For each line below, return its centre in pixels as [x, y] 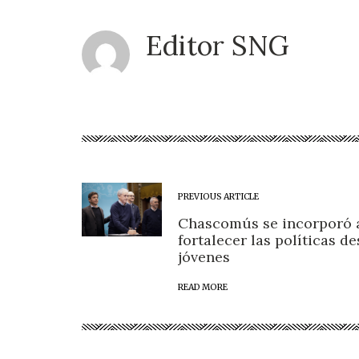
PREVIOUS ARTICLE [218, 197]
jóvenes [204, 257]
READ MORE [203, 288]
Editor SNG [218, 46]
